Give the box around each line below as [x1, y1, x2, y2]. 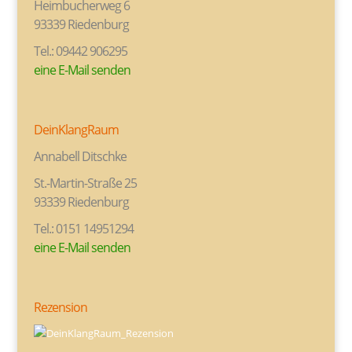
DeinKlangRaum [33, 120, 119, 138]
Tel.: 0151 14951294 [33, 219, 134, 237]
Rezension [33, 298, 87, 316]
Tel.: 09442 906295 [33, 42, 127, 60]
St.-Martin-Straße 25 [33, 174, 137, 192]
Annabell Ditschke [33, 147, 126, 165]
